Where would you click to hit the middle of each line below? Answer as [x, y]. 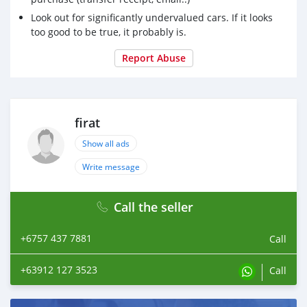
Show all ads [106, 144]
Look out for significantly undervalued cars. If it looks [152, 18]
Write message [111, 167]
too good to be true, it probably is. [109, 32]
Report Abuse [153, 58]
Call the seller [153, 207]
